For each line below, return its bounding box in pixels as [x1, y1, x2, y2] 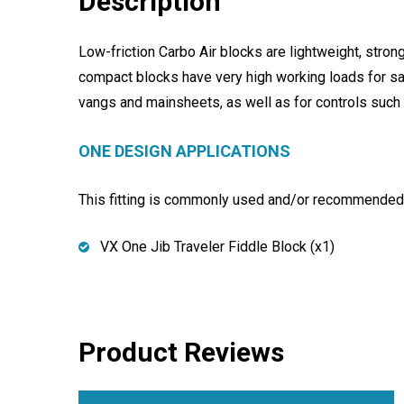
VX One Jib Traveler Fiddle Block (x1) [100, 238, 335, 255]
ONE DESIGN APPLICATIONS [78, 142, 290, 161]
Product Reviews [78, 336, 284, 368]
